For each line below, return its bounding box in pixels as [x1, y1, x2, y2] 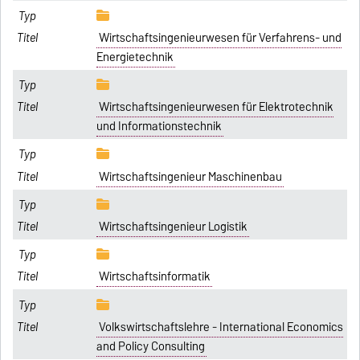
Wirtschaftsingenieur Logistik [98, 217, 247, 237]
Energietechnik [96, 47, 174, 67]
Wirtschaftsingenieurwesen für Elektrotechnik [98, 97, 333, 117]
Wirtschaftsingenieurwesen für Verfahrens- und [98, 27, 342, 47]
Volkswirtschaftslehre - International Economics [98, 317, 343, 337]
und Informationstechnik [96, 117, 223, 137]
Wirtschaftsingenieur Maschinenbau [98, 166, 282, 186]
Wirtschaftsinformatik [98, 267, 211, 287]
